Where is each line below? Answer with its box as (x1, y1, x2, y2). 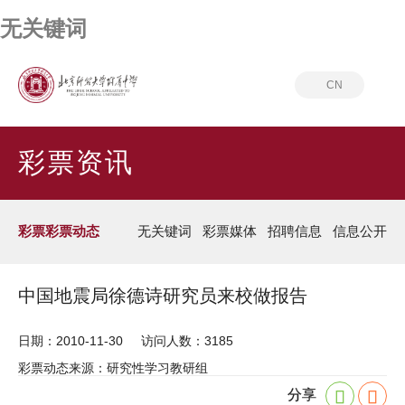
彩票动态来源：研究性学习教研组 (18, 361, 208, 376)
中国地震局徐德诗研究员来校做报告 (18, 286, 307, 306)
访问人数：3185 (141, 334, 233, 349)
